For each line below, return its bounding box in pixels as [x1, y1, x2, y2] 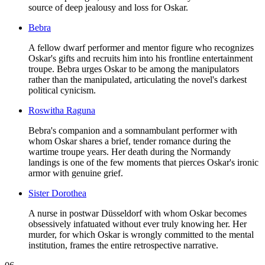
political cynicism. [28, 85, 96, 95]
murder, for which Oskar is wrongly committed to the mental [28, 229, 254, 240]
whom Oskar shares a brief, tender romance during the [28, 135, 231, 146]
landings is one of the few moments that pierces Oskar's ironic [28, 157, 258, 167]
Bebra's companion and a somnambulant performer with [28, 125, 237, 135]
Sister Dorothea [28, 188, 86, 198]
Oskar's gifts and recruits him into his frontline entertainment [28, 53, 253, 63]
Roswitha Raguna [28, 105, 95, 115]
